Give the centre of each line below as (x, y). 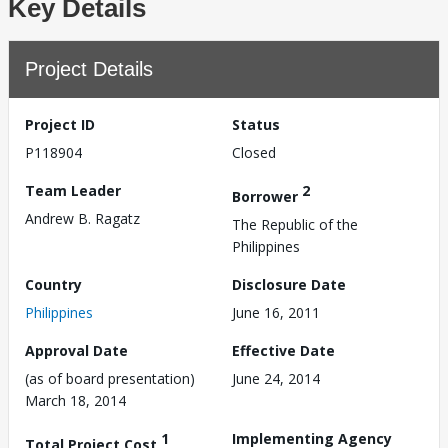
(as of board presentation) (110, 378)
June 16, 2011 (276, 312)
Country (53, 284)
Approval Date (76, 350)
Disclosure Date (289, 284)
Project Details (89, 69)
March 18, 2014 (75, 400)
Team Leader (73, 190)
